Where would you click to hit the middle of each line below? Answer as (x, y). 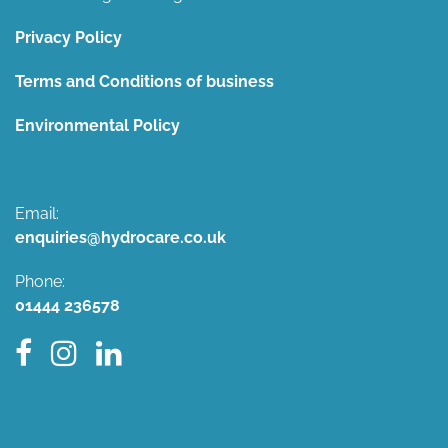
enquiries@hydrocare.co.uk (120, 237)
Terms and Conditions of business (144, 81)
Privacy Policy (68, 37)
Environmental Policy (97, 125)
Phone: (42, 281)
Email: (39, 213)
